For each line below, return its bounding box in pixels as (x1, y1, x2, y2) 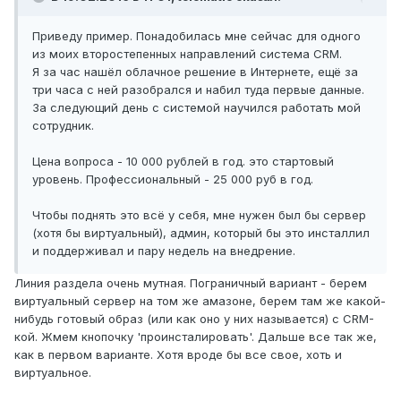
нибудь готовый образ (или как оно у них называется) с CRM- (14, 311, 374, 327)
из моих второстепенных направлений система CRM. (32, 47, 342, 62)
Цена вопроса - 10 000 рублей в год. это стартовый (32, 154, 334, 169)
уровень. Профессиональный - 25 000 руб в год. (32, 172, 313, 187)
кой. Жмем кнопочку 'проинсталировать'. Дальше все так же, (14, 329, 377, 345)
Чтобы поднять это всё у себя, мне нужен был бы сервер (32, 208, 366, 223)
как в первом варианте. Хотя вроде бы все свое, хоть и (14, 347, 342, 363)
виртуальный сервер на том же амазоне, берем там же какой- (14, 294, 386, 309)
